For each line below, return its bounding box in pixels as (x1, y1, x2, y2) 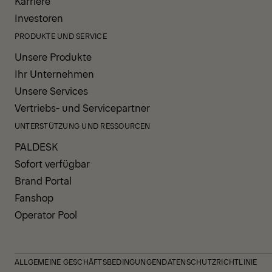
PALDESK (15, 139, 58, 153)
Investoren (15, 10, 63, 24)
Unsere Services (15, 83, 88, 97)
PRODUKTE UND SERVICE (15, 30, 107, 41)
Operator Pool (15, 207, 77, 221)
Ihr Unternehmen (15, 66, 94, 80)
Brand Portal (15, 173, 72, 187)
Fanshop (15, 190, 53, 204)
